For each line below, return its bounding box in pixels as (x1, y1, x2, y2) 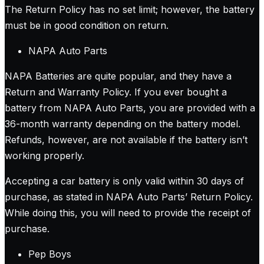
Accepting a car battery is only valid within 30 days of (5, 175, 244, 187)
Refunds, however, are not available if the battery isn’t (5, 134, 247, 146)
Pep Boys (28, 248, 71, 260)
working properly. (5, 150, 84, 162)
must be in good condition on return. (5, 19, 169, 32)
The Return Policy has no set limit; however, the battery (5, 4, 255, 16)
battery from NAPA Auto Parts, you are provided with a (5, 102, 255, 114)
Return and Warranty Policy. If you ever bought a (5, 86, 227, 98)
